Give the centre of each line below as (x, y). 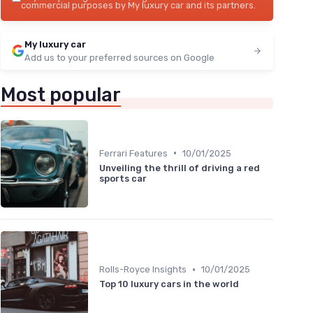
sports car (123, 178)
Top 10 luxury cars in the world (169, 284)
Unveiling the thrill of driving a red (180, 168)
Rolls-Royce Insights (143, 270)
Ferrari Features (133, 153)
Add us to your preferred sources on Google (119, 58)
